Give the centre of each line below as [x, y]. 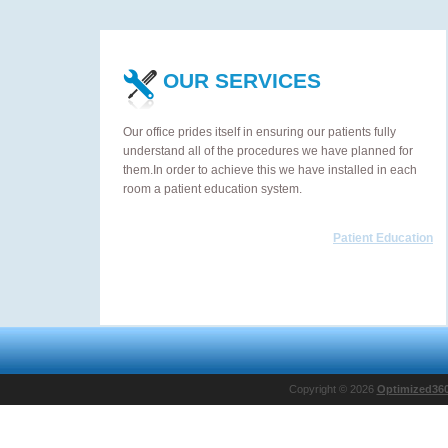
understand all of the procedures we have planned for [268, 151]
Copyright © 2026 [332, 389]
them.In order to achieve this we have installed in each [270, 170]
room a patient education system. [212, 189]
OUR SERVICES [242, 80]
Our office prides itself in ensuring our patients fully [259, 132]
